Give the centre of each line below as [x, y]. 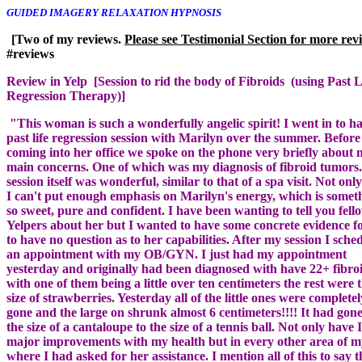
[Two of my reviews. [68, 39]
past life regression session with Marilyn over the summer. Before [183, 138]
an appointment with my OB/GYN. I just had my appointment [177, 254]
